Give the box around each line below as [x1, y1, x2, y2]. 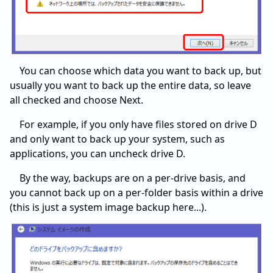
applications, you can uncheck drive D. [10, 147, 185, 161]
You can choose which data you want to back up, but [19, 64, 261, 78]
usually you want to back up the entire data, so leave [10, 79, 251, 93]
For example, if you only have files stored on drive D [19, 118, 257, 132]
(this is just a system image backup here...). [10, 200, 207, 214]
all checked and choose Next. [10, 93, 143, 107]
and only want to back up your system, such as [10, 132, 225, 146]
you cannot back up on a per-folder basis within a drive [10, 186, 263, 200]
